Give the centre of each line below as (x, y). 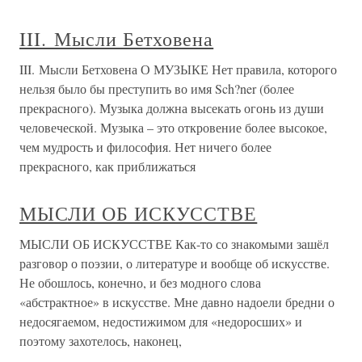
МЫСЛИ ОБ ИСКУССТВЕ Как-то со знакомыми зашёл (174, 244)
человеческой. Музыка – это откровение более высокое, (173, 128)
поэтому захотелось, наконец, (101, 341)
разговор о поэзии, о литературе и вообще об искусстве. (175, 263)
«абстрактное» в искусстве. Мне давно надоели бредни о (177, 302)
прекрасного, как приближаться (107, 166)
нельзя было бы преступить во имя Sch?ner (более (157, 89)
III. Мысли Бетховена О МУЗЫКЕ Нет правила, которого (178, 69)
